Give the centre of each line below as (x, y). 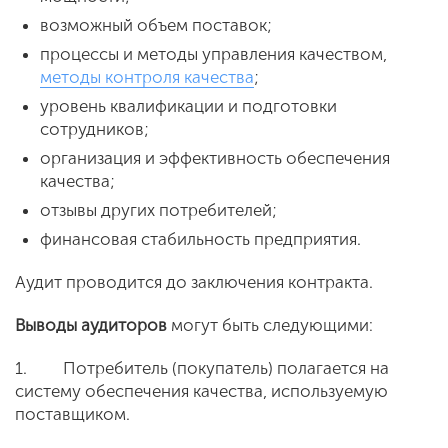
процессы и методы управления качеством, (213, 54)
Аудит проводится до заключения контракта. (194, 282)
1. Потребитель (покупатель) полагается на (202, 368)
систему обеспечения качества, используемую (201, 391)
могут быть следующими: (270, 325)
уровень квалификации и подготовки (188, 106)
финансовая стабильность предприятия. (200, 239)
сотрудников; (94, 129)
